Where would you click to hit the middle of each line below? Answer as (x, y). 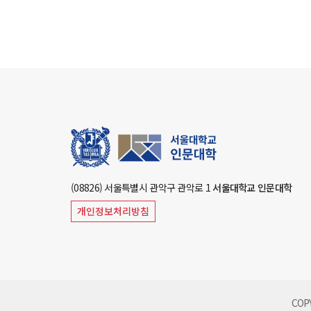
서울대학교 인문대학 (252, 187)
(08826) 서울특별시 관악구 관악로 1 (142, 187)
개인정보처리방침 (113, 211)
